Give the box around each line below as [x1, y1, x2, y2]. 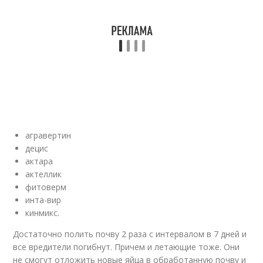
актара [25, 156, 53, 167]
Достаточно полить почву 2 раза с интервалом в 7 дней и [13, 228, 247, 240]
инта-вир [25, 194, 62, 205]
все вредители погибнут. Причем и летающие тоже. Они [13, 241, 240, 252]
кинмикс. [25, 207, 60, 218]
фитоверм [25, 181, 67, 193]
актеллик [25, 168, 62, 180]
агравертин [25, 130, 72, 141]
